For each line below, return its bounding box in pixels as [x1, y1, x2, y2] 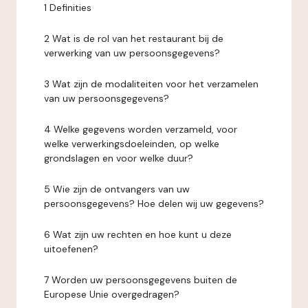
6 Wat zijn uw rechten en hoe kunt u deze [44, 228, 232, 241]
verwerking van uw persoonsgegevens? [44, 47, 220, 59]
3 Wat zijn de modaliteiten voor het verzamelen [44, 78, 258, 90]
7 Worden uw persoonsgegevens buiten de [44, 274, 237, 286]
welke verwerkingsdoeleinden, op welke [44, 137, 219, 150]
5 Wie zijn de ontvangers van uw [44, 183, 190, 195]
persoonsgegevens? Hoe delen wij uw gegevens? [44, 197, 264, 210]
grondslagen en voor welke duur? [44, 152, 193, 164]
